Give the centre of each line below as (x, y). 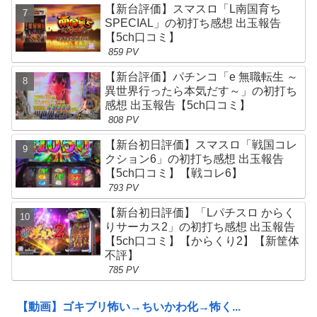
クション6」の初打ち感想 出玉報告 (195, 158)
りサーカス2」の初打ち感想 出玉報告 (200, 226)
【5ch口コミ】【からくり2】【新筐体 (202, 241)
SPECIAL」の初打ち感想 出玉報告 (193, 23)
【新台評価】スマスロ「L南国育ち (193, 8)
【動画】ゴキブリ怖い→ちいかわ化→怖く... (129, 307)
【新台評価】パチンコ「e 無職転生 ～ (202, 76)
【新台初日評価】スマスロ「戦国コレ (201, 144)
